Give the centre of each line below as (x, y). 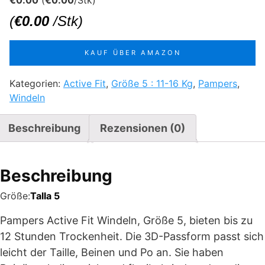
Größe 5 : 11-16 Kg (152, 83)
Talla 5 (45, 196)
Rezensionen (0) (143, 128)
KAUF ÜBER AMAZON (132, 53)
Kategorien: (36, 83)
